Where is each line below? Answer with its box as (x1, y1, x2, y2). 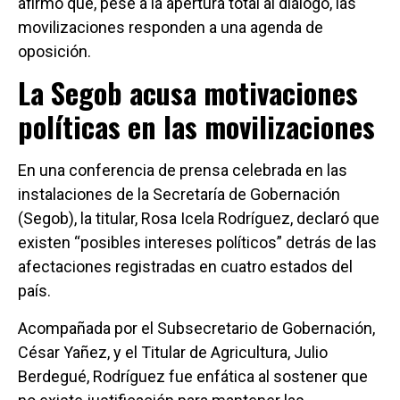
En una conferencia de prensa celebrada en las (18, 161, 347, 180)
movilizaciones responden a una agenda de (18, 17, 323, 37)
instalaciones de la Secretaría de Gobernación (18, 185, 340, 204)
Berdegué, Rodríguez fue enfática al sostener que (18, 366, 368, 386)
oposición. (18, 41, 91, 61)
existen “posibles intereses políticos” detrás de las (18, 233, 377, 253)
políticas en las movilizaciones (18, 105, 375, 148)
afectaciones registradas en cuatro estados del (18, 257, 353, 277)
